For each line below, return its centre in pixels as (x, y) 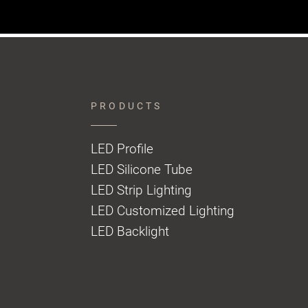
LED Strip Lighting (141, 190)
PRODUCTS (127, 106)
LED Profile (122, 149)
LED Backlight (130, 232)
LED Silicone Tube (142, 170)
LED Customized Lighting (163, 211)
